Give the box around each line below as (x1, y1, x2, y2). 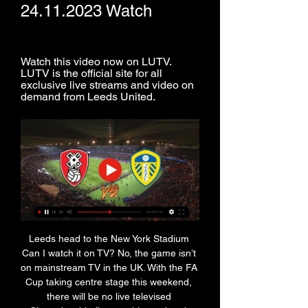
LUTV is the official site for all (21, 67, 162, 80)
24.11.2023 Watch (21, 1, 152, 20)
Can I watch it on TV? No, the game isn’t (21, 247, 196, 259)
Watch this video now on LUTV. (21, 55, 171, 68)
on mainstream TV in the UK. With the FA (21, 262, 197, 274)
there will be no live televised (46, 291, 171, 302)
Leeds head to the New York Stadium (28, 233, 189, 245)
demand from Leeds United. (21, 90, 155, 103)
